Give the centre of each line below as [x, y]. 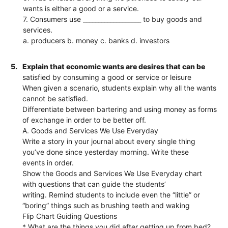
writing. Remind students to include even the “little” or [111, 194]
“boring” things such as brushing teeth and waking [106, 205]
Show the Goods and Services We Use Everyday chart [112, 173]
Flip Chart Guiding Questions [70, 216]
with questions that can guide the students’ [94, 184]
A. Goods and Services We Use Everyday [91, 130]
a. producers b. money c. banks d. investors [96, 40]
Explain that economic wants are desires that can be [114, 66]
